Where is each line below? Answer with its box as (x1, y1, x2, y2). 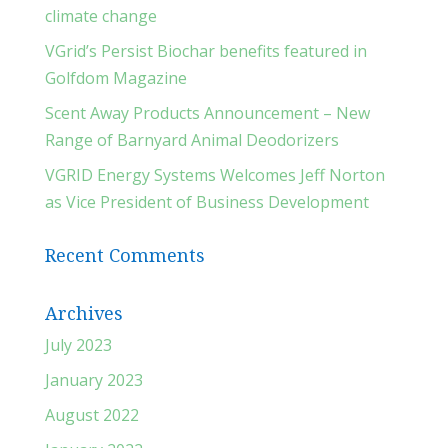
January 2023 (44, 369, 143, 392)
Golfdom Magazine (44, 67, 187, 90)
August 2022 (44, 404, 139, 427)
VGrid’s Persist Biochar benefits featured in (44, 40, 367, 63)
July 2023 (44, 334, 112, 357)
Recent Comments (44, 243, 205, 268)
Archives (44, 301, 123, 326)
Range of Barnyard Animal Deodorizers (44, 129, 339, 152)
